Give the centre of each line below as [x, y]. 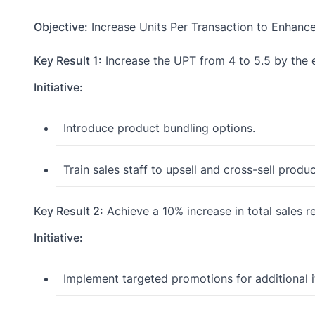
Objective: [61, 27]
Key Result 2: [69, 211]
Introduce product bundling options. [159, 128]
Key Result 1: [68, 61]
